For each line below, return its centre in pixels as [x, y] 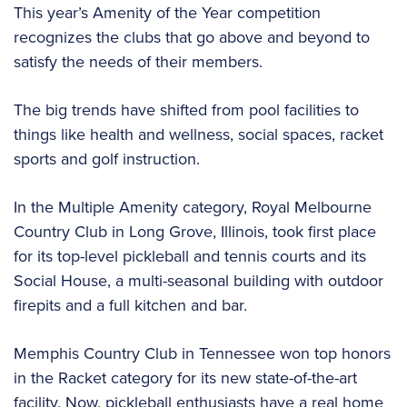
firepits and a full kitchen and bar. [130, 305]
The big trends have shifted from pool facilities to [186, 110]
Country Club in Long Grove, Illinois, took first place [195, 232]
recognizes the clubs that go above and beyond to [192, 37]
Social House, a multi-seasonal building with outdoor [199, 281]
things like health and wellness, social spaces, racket [199, 134]
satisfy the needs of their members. [138, 62]
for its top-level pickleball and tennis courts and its [190, 256]
